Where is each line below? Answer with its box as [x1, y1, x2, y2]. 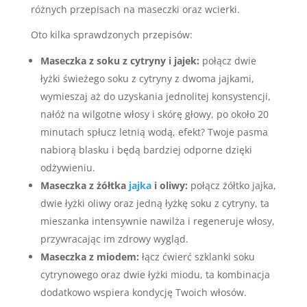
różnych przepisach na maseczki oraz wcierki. [30, 3, 240, 16]
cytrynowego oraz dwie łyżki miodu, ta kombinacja [40, 268, 270, 281]
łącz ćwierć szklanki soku [138, 250, 255, 263]
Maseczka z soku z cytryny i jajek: [40, 54, 199, 67]
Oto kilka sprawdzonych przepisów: [30, 28, 193, 41]
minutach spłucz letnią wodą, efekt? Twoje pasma [40, 125, 268, 138]
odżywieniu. [40, 161, 95, 174]
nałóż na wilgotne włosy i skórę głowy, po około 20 [40, 108, 269, 121]
